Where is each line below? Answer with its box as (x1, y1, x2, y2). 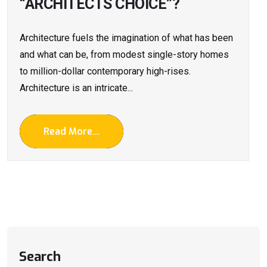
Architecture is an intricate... (20, 82, 133, 94)
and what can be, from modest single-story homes (20, 48, 229, 60)
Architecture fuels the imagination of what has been (20, 32, 233, 44)
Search (19, 247, 61, 265)
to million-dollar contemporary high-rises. (20, 65, 191, 77)
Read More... (44, 125, 100, 138)
